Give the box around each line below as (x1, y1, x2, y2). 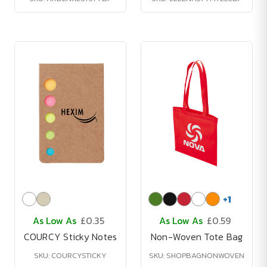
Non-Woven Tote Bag (150, 229, 243, 244)
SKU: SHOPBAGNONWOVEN (149, 250, 244, 261)
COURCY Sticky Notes (23, 229, 117, 244)
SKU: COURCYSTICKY (34, 250, 107, 261)
